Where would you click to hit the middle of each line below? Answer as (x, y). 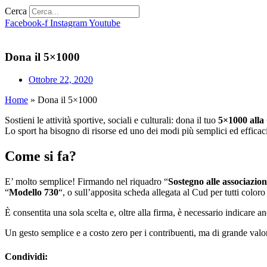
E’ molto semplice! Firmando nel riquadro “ (86, 182)
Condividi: (26, 256)
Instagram (69, 23)
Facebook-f (26, 23)
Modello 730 (34, 193)
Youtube (105, 23)
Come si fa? (41, 156)
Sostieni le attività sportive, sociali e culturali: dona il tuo (111, 120)
